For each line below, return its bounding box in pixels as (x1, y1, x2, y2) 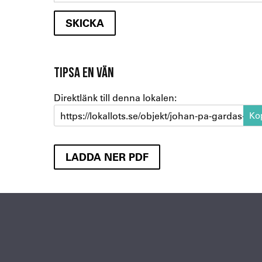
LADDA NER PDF (65, 149, 149, 164)
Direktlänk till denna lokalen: (54, 91, 177, 104)
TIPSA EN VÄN (54, 65, 114, 80)
